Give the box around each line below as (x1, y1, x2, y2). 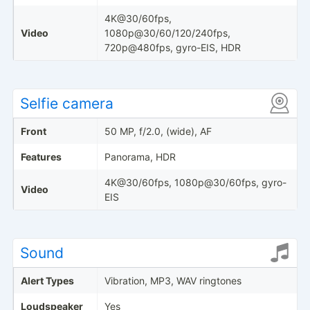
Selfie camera (19, 94, 113, 112)
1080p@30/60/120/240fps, (104, 26, 230, 39)
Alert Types (20, 274, 74, 286)
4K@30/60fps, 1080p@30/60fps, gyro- (104, 176, 286, 188)
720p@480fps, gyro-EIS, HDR (104, 41, 241, 53)
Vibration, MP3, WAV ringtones (104, 274, 241, 286)
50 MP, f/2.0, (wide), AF (104, 125, 212, 137)
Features (20, 150, 62, 163)
